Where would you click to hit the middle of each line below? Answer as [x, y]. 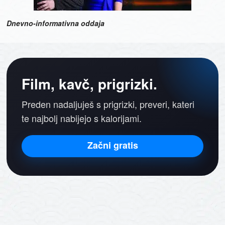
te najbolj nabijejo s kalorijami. [82, 118]
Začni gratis [113, 145]
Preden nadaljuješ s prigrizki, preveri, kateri [108, 104]
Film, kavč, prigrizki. [90, 84]
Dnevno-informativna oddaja [56, 23]
